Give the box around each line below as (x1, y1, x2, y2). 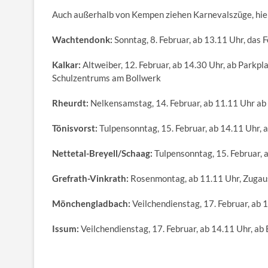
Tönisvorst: (52, 122, 98, 133)
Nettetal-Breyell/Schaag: (52, 147, 153, 159)
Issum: (52, 223, 79, 234)
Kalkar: (52, 59, 81, 70)
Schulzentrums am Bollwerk (52, 72, 161, 83)
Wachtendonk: (52, 33, 112, 45)
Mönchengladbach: (52, 197, 130, 209)
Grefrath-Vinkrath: (52, 172, 129, 184)
